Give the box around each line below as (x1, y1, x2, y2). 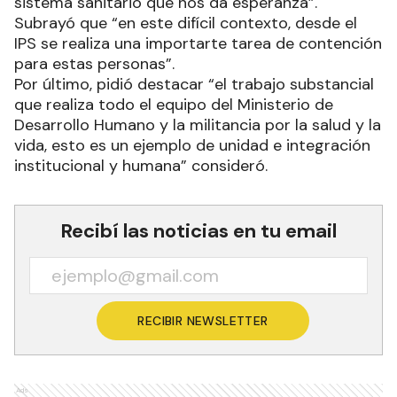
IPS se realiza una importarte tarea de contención (14, 33, 382, 54)
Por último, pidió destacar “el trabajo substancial (14, 74, 374, 95)
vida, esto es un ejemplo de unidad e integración (14, 135, 370, 156)
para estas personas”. (14, 53, 175, 74)
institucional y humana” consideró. (14, 155, 268, 176)
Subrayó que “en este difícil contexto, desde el (14, 12, 357, 34)
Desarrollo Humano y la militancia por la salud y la (14, 114, 381, 136)
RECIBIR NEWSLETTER (137, 313, 269, 329)
